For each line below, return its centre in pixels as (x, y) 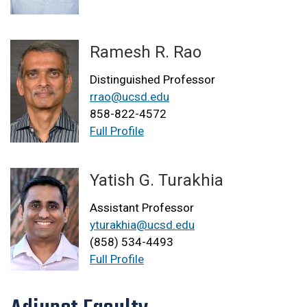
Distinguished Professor (152, 79)
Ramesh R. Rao (146, 52)
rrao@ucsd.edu (130, 96)
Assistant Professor (142, 207)
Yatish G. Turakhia (157, 180)
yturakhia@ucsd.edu (142, 224)
